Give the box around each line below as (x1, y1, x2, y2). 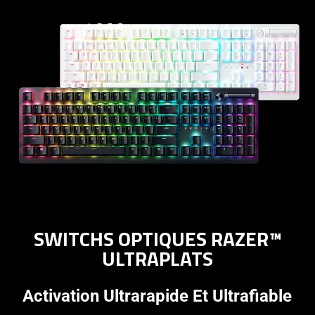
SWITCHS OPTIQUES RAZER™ (33, 223, 281, 254)
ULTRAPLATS (101, 243, 213, 274)
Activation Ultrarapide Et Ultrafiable (22, 285, 292, 306)
